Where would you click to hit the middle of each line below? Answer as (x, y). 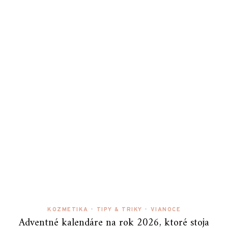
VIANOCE (165, 210)
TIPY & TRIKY (119, 210)
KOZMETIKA (68, 210)
